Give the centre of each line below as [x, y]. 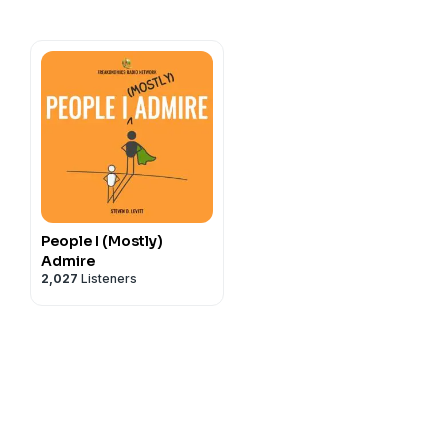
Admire [68, 261]
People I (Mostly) [102, 241]
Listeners [107, 278]
